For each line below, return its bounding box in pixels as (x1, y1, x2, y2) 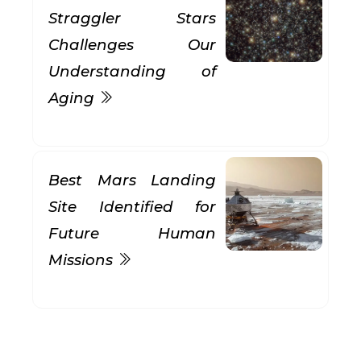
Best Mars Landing (48, 171, 216, 189)
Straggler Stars (48, 9, 216, 27)
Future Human (48, 224, 216, 243)
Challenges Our (48, 35, 216, 54)
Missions (48, 251, 117, 269)
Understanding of (48, 62, 216, 81)
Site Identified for (48, 197, 216, 216)
